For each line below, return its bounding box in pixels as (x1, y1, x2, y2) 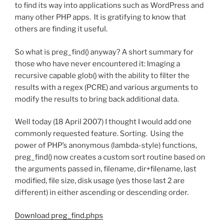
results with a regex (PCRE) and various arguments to (15, 82, 198, 92)
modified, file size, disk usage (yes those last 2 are (15, 176, 185, 186)
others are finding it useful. (15, 25, 108, 34)
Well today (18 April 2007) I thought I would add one (15, 117, 192, 127)
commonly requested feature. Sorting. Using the (15, 129, 184, 138)
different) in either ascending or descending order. (15, 188, 189, 197)
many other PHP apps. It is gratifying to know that (15, 13, 186, 22)
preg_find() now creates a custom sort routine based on (15, 153, 205, 162)
